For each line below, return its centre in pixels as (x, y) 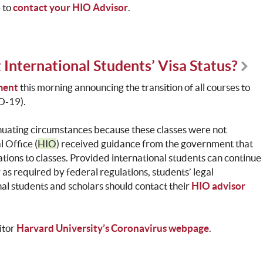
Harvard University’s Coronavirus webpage (112, 228)
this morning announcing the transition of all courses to (135, 87)
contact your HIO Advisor (70, 8)
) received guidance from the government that (154, 144)
